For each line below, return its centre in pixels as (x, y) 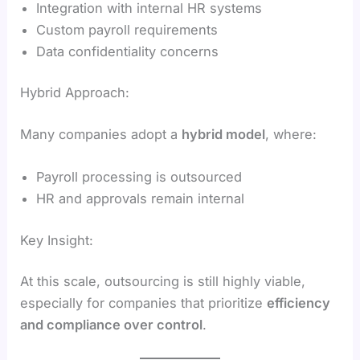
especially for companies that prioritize (144, 303)
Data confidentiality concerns (128, 51)
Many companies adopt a (101, 134)
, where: (291, 134)
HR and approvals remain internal (141, 199)
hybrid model (224, 134)
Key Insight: (57, 240)
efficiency (299, 303)
